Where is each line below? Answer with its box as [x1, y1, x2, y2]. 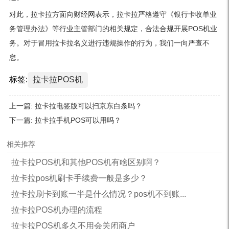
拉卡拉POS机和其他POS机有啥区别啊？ [11, 158, 161, 167]
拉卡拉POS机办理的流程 [11, 205, 102, 215]
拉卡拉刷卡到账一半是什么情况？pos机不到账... [11, 190, 186, 199]
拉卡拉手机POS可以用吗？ [34, 116, 121, 125]
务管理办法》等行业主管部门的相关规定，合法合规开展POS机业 [9, 25, 217, 33]
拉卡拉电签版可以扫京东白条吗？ [34, 102, 142, 110]
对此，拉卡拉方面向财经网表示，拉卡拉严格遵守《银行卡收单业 [9, 10, 217, 19]
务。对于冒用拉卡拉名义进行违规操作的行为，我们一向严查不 [9, 39, 210, 48]
